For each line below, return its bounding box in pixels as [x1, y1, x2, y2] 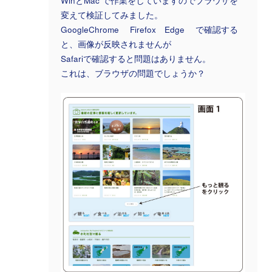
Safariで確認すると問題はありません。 [61, 52, 211, 64]
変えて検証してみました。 [61, 8, 163, 21]
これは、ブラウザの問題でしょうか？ [61, 67, 205, 79]
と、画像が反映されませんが [61, 38, 171, 50]
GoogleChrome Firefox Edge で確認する [61, 23, 238, 35]
